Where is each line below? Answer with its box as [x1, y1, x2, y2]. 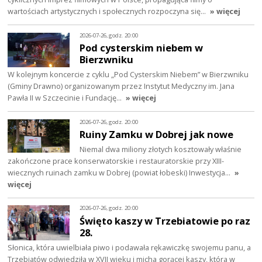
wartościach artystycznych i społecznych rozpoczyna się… [8, 6, 208, 17]
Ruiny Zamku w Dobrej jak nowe [80, 127, 234, 142]
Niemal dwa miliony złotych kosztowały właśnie [80, 144, 242, 155]
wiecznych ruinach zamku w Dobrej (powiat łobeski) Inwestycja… [8, 167, 233, 178]
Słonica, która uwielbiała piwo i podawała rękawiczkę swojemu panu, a [8, 242, 251, 253]
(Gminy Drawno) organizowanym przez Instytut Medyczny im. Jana [8, 81, 235, 92]
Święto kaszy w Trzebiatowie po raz [80, 214, 251, 228]
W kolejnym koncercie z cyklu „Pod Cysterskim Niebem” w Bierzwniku [8, 69, 249, 80]
